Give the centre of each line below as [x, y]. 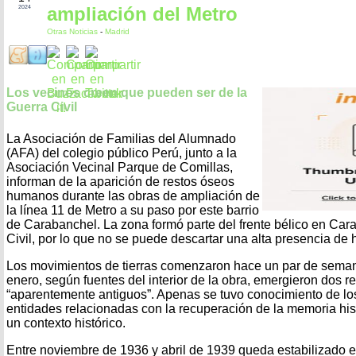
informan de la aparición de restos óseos [120, 181]
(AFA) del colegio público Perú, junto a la [122, 153]
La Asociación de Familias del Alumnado [121, 138]
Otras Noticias [74, 31]
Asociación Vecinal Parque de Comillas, [120, 167]
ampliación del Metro [142, 14]
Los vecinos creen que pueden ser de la [127, 93]
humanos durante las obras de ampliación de [133, 195]
